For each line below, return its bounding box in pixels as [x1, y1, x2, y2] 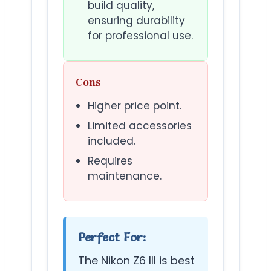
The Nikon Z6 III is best [78, 253, 195, 269]
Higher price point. [88, 99, 181, 114]
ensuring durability [88, 13, 185, 28]
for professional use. [88, 28, 193, 44]
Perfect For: [78, 230, 146, 245]
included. [88, 134, 135, 149]
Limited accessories [88, 119, 192, 134]
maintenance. [88, 169, 162, 184]
